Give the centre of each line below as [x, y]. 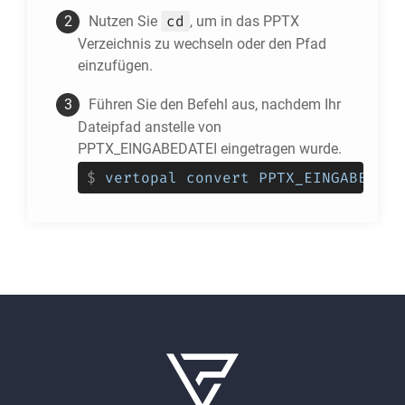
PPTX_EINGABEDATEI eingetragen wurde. [210, 149]
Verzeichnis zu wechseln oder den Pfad [202, 44]
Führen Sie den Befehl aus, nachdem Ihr [215, 104]
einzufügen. [115, 66]
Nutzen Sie [125, 21]
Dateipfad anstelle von [150, 127]
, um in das [226, 21]
